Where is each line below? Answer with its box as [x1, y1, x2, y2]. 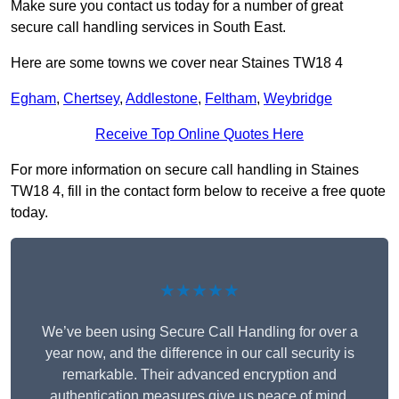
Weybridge [264, 91, 332, 107]
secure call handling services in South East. [11, 20, 286, 36]
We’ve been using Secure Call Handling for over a [41, 324, 358, 340]
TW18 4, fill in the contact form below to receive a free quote [11, 183, 386, 199]
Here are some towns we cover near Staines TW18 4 [11, 55, 343, 71]
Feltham [205, 91, 256, 107]
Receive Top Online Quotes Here [95, 126, 304, 142]
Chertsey [63, 91, 119, 107]
